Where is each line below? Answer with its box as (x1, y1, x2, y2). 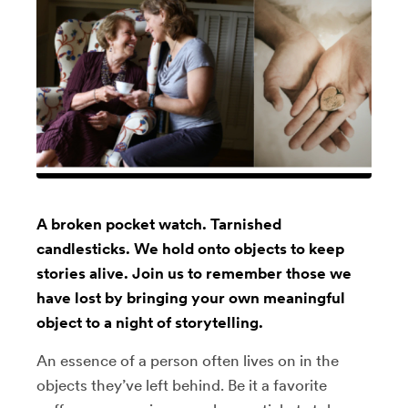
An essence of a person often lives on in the (36, 351, 339, 370)
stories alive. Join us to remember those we (36, 263, 352, 282)
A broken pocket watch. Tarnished (36, 214, 281, 233)
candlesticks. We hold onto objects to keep (36, 239, 344, 258)
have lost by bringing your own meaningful (36, 288, 345, 307)
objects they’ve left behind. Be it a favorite (36, 375, 327, 394)
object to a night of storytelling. (36, 312, 263, 331)
